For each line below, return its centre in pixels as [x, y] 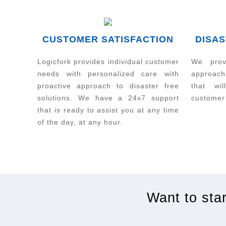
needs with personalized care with [108, 73]
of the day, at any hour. [80, 122]
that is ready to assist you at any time [108, 110]
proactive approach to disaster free [108, 86]
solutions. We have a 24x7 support [108, 98]
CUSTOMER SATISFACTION [108, 39]
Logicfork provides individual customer [108, 61]
